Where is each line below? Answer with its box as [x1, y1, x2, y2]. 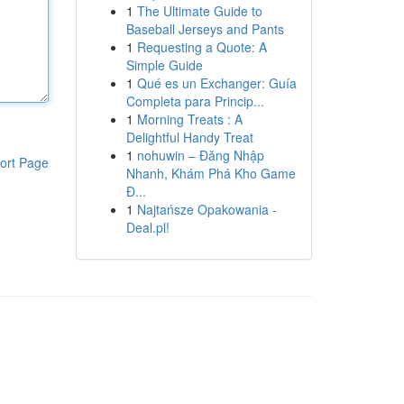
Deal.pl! [125, 218, 170, 236]
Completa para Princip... [125, 92, 264, 110]
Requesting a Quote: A [136, 38, 267, 56]
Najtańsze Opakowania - [136, 200, 277, 218]
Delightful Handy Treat [125, 128, 253, 146]
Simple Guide [125, 56, 203, 74]
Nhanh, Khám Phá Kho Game [125, 164, 296, 182]
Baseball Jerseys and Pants [125, 20, 284, 38]
